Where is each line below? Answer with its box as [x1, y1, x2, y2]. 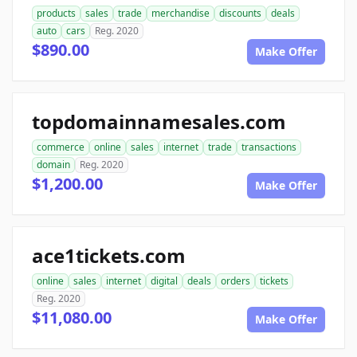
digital [151, 274, 178, 288]
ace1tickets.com [32, 242, 186, 269]
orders [221, 274, 250, 288]
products [37, 6, 76, 21]
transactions [241, 140, 296, 155]
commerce [37, 140, 84, 155]
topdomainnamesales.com [32, 108, 286, 135]
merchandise [151, 6, 210, 21]
